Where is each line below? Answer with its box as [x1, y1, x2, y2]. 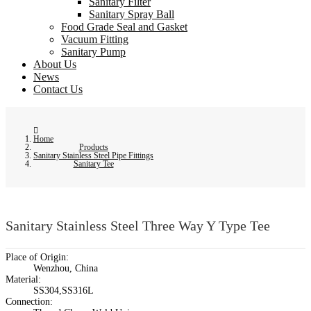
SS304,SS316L [33, 285, 94, 296]
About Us [33, 58, 76, 71]
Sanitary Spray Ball [89, 8, 174, 21]
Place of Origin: [6, 251, 69, 262]
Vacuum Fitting [61, 33, 128, 46]
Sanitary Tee [73, 159, 114, 169]
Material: [6, 274, 41, 285]
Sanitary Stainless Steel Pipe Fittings [33, 151, 153, 161]
